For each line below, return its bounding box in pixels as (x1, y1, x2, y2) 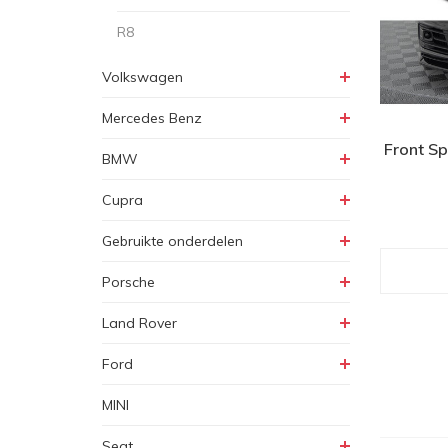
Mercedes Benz (102, 109, 202, 127)
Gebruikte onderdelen (102, 232, 243, 250)
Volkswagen (102, 68, 183, 86)
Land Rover (102, 314, 177, 332)
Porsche (102, 273, 155, 291)
